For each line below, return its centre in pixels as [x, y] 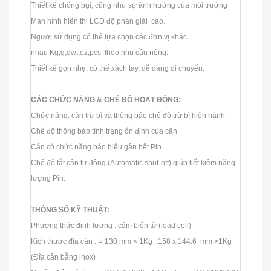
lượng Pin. [48, 178]
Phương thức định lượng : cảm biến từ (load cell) [111, 225]
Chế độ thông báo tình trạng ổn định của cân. [105, 131]
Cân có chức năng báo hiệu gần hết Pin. [97, 147]
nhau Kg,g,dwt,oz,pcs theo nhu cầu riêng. [100, 52]
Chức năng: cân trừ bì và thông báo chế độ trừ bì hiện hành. [129, 115]
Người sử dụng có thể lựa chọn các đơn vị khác [109, 37]
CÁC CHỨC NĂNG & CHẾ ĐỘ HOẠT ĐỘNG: [106, 100]
